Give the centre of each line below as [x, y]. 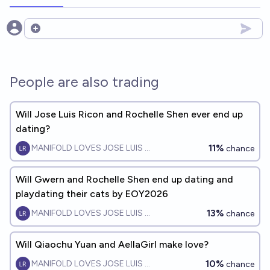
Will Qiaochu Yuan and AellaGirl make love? [112, 244]
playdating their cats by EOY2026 [92, 194]
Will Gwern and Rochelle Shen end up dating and [124, 179]
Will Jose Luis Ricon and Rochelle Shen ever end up [129, 114]
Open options [59, 34]
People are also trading [84, 82]
